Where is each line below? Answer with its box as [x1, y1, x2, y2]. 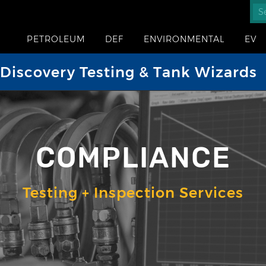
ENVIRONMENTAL [144, 34, 224, 45]
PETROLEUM [27, 34, 85, 45]
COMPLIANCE [35, 141, 231, 175]
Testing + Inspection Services [23, 184, 243, 201]
